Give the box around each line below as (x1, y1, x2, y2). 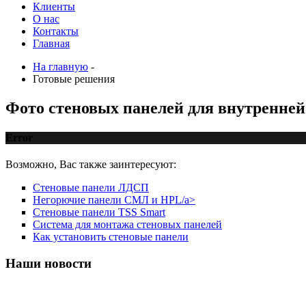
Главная (33, 38, 70, 49)
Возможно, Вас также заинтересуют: (5, 158, 176, 171)
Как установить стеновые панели (33, 231, 189, 243)
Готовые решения (33, 73, 115, 85)
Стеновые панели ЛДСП (33, 182, 149, 194)
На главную (33, 61, 88, 72)
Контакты (33, 25, 79, 37)
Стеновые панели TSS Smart (33, 206, 165, 219)
